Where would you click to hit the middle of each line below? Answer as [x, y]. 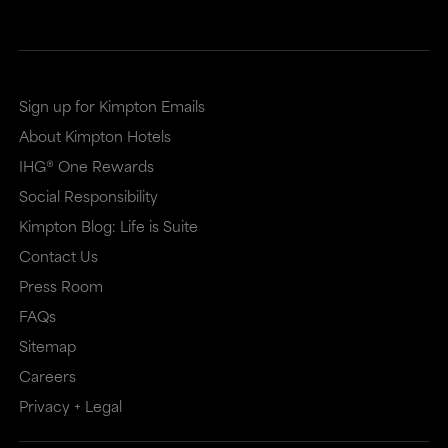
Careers [47, 375]
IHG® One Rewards [86, 165]
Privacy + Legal [70, 405]
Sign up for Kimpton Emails [111, 105]
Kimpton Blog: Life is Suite [108, 225]
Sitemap [47, 345]
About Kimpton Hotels [94, 135]
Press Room [60, 285]
